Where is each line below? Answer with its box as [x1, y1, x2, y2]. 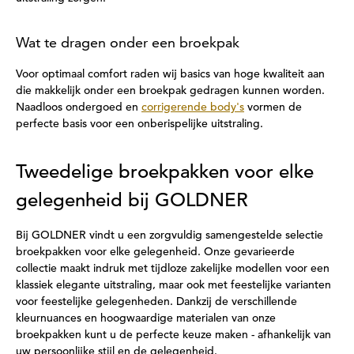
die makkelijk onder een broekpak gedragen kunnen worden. [16, 83, 325, 97]
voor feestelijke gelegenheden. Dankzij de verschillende [16, 294, 297, 308]
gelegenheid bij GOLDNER [16, 188, 248, 212]
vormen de [244, 100, 302, 114]
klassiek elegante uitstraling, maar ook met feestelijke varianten [16, 277, 331, 292]
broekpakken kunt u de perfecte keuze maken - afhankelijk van [16, 327, 331, 341]
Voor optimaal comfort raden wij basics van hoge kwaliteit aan [16, 66, 325, 81]
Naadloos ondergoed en [16, 100, 141, 114]
